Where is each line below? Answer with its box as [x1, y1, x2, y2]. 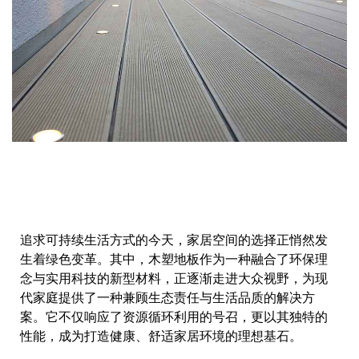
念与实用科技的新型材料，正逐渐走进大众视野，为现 [20, 270, 328, 287]
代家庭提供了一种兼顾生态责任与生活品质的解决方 [20, 289, 315, 306]
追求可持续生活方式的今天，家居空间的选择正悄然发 [20, 232, 328, 248]
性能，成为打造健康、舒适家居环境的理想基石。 [20, 328, 302, 345]
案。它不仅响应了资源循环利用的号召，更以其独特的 [20, 309, 328, 325]
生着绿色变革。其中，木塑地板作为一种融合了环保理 [20, 251, 328, 268]
